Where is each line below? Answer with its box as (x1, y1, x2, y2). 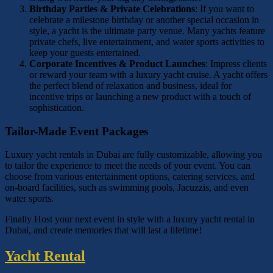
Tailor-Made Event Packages (5, 124, 148, 138)
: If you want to (195, 3, 254, 14)
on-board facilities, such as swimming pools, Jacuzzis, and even (5, 182, 249, 193)
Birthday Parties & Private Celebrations (29, 3, 195, 14)
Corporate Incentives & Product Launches (29, 58, 205, 69)
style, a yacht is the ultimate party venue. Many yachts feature (29, 25, 265, 36)
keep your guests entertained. (29, 47, 141, 58)
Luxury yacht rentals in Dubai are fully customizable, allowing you (5, 149, 262, 160)
